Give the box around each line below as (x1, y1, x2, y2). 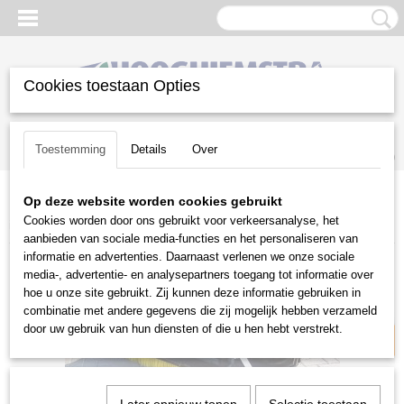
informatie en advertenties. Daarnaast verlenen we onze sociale (23, 250, 354, 263)
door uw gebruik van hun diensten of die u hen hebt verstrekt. (23, 322, 343, 335)
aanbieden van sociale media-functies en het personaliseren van (23, 232, 358, 245)
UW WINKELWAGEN (255, 129, 395, 144)
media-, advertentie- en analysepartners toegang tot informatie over (23, 268, 373, 281)
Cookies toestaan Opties (23, 77, 200, 95)
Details (131, 142, 167, 156)
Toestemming (35, 142, 106, 156)
